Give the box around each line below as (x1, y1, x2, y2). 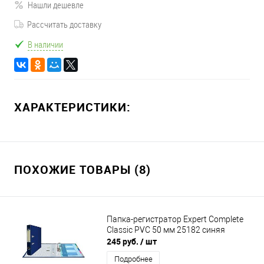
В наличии (28, 38, 63, 50)
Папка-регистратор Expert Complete (107, 214, 243, 224)
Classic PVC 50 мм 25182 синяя (107, 225, 225, 235)
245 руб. (107, 236, 140, 247)
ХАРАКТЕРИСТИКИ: (14, 99, 131, 115)
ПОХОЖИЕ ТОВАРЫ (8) (14, 161, 151, 178)
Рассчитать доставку (27, 18, 101, 31)
